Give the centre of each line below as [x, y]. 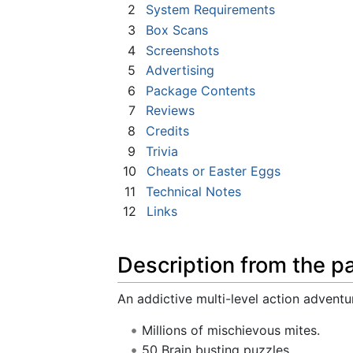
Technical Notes [193, 191]
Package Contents [201, 90]
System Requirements [210, 10]
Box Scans [177, 30]
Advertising [180, 71]
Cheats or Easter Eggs [214, 171]
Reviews [170, 111]
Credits [167, 130]
